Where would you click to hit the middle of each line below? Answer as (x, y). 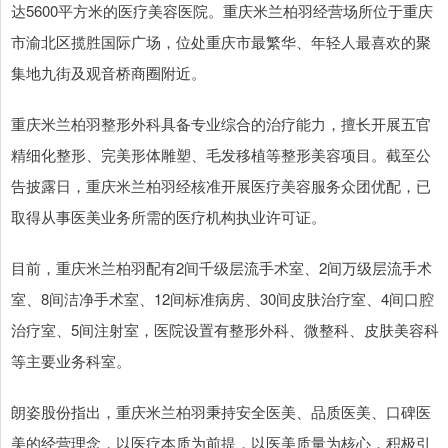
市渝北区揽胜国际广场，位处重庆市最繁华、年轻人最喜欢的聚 (221, 42)
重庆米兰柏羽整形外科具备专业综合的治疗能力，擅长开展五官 (221, 124)
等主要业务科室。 (71, 361)
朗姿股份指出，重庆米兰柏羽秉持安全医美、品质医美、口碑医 (221, 412)
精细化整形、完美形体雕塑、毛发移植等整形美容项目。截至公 (221, 155)
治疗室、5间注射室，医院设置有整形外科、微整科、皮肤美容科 (225, 330)
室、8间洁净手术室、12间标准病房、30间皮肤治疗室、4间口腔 (222, 299)
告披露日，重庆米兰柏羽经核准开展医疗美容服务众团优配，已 (221, 186)
